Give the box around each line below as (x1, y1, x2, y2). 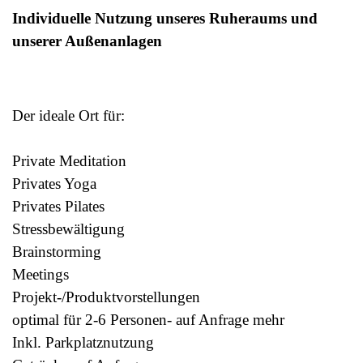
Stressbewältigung (12, 220, 125, 237)
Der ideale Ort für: (12, 106, 125, 124)
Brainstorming (12, 242, 101, 260)
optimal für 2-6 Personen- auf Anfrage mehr (12, 310, 284, 328)
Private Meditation (12, 152, 126, 169)
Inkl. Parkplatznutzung (12, 333, 154, 351)
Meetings (12, 265, 69, 283)
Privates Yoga (12, 174, 96, 192)
